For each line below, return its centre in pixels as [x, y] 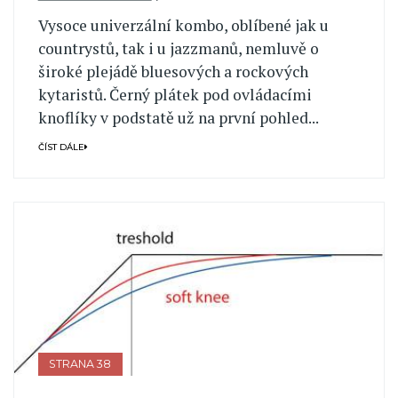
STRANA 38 [80, 363]
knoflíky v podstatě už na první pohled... [178, 118]
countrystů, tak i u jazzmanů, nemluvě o [178, 49]
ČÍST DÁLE [61, 147]
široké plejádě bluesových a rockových [173, 72]
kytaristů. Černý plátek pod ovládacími [175, 95]
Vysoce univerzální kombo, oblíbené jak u [183, 26]
